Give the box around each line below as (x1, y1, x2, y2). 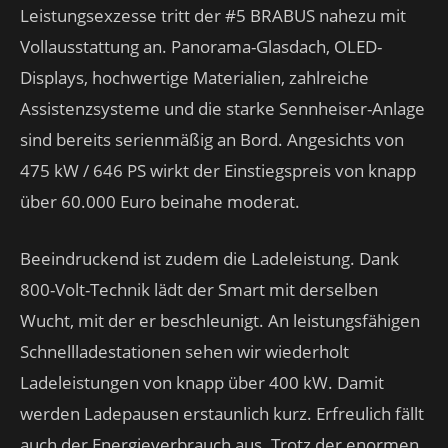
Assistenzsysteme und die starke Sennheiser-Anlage (20, 97, 425, 120)
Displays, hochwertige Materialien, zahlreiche (20, 66, 369, 89)
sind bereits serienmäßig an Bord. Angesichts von (20, 128, 404, 151)
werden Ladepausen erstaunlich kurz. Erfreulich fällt (20, 402, 424, 425)
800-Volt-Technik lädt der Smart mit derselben (20, 278, 378, 301)
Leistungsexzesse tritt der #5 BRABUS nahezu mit (20, 4, 406, 27)
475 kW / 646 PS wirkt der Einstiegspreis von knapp (20, 159, 416, 182)
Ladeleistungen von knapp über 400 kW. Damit (20, 371, 384, 394)
